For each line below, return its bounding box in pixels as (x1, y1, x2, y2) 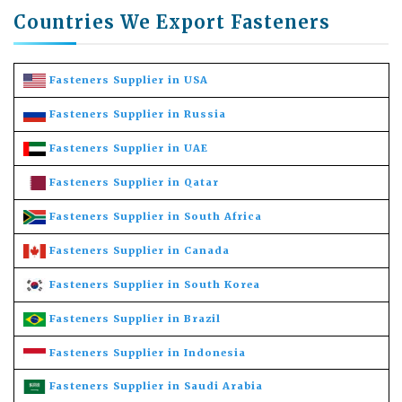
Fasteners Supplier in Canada (49, 243, 230, 257)
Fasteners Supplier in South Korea (49, 277, 260, 291)
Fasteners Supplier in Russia (49, 107, 226, 120)
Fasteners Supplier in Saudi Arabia (49, 379, 263, 392)
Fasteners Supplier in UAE (49, 141, 208, 154)
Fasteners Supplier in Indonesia (49, 345, 246, 359)
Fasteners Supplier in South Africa (49, 209, 262, 223)
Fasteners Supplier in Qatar (49, 175, 219, 188)
